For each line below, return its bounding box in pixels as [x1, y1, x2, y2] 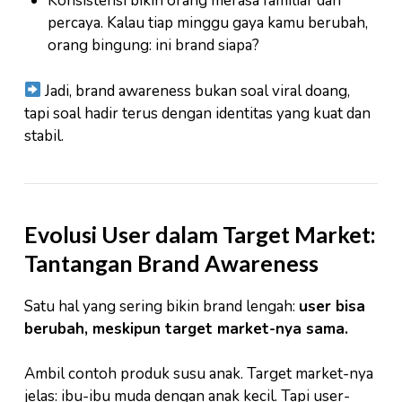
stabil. [24, 125, 64, 146]
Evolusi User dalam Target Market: [24, 220, 376, 248]
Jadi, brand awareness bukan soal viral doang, [41, 80, 351, 101]
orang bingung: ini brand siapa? [47, 35, 259, 57]
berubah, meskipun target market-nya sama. [24, 318, 348, 339]
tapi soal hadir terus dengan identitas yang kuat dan [24, 102, 371, 124]
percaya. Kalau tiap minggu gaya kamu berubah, [47, 13, 368, 34]
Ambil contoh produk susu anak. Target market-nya [24, 363, 373, 385]
